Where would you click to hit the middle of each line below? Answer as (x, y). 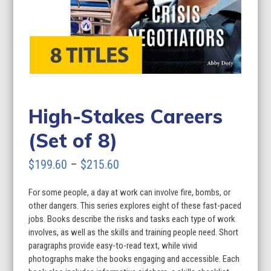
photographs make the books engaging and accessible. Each (134, 259)
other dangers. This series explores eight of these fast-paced (135, 205)
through (137, 218)
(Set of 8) (73, 140)
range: (133, 182)
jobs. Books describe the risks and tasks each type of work (132, 219)
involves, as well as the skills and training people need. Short (134, 232)
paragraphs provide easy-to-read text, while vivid (113, 245)
